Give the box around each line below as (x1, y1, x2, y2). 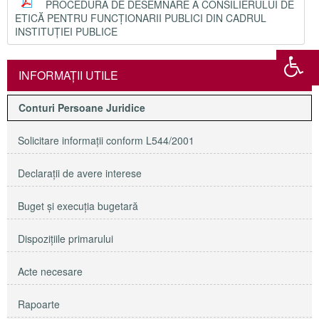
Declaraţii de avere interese (18, 166, 142, 180)
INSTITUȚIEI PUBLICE (15, 24, 117, 38)
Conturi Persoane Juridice (19, 100, 145, 115)
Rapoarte (18, 297, 60, 311)
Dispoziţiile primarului (18, 231, 113, 246)
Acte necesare (18, 264, 83, 278)
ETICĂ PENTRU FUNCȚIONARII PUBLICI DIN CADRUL (15, 11, 266, 25)
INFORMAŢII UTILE (19, 67, 118, 83)
